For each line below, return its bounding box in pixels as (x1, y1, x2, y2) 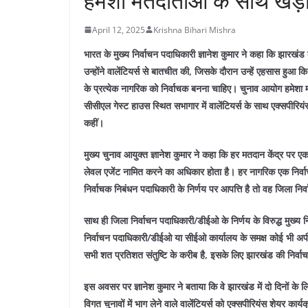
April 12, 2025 (92, 23, 145, 36)
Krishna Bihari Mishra (153, 23, 236, 36)
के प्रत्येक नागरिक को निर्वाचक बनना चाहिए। (84, 81, 240, 95)
